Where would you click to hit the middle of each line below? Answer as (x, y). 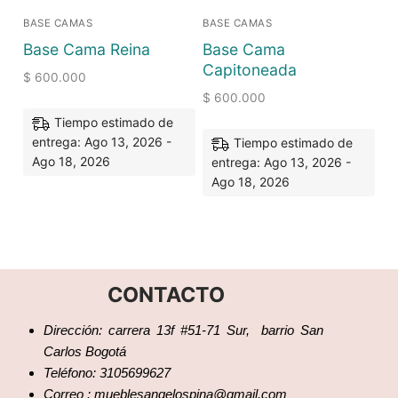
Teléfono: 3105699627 (107, 372)
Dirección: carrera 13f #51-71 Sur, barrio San (183, 330)
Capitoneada (250, 69)
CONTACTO (166, 295)
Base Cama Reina (87, 49)
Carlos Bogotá (87, 351)
